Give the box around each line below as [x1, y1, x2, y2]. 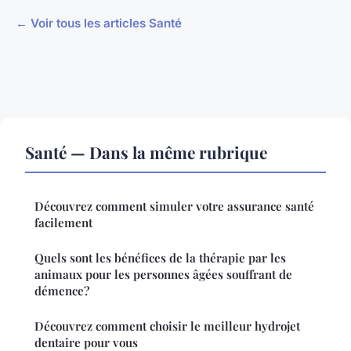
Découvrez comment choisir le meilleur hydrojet [34, 318, 300, 335]
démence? [34, 283, 89, 299]
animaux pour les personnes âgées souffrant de [34, 266, 292, 283]
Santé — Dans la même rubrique [25, 141, 267, 164]
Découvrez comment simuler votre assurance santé [34, 198, 314, 215]
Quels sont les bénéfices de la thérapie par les [34, 250, 286, 266]
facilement [34, 215, 92, 231]
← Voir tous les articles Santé [16, 16, 182, 31]
